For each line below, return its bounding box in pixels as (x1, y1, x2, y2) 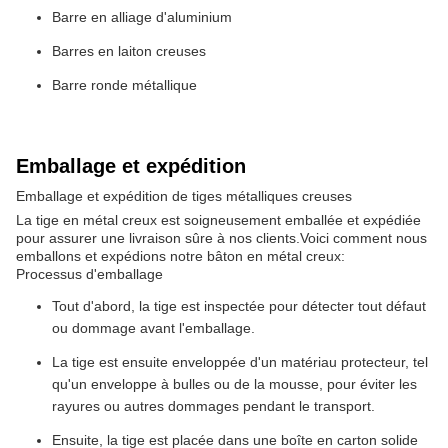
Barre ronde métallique (52, 77, 197, 93)
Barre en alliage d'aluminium (52, 9, 232, 25)
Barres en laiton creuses (52, 43, 206, 59)
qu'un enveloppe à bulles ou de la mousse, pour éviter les (52, 376, 417, 392)
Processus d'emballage (16, 266, 163, 282)
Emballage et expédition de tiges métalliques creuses (16, 188, 352, 204)
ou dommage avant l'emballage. (52, 320, 255, 336)
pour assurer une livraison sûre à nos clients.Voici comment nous (16, 230, 427, 246)
